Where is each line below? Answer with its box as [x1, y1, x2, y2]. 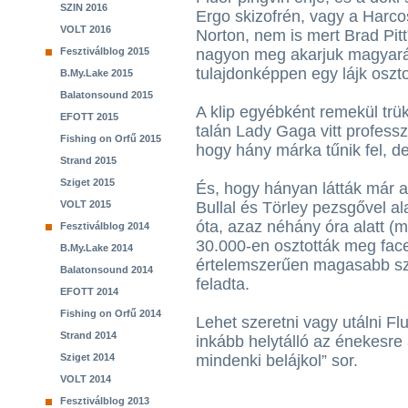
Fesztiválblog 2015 [60, 46, 149, 56]
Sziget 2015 [60, 177, 115, 188]
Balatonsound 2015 [60, 89, 153, 100]
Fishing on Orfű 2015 [60, 133, 161, 144]
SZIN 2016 [60, 2, 107, 13]
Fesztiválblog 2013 [60, 395, 149, 406]
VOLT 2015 [60, 199, 111, 209]
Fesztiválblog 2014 [60, 220, 149, 231]
